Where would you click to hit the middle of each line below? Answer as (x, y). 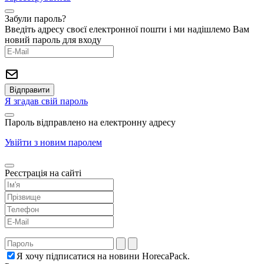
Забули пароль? (35, 19)
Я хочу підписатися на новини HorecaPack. (103, 256)
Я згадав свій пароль (46, 101)
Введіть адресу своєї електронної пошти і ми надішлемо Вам (127, 29)
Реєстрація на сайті (43, 173)
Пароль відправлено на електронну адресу (90, 123)
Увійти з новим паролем (53, 143)
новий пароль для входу (53, 40)
